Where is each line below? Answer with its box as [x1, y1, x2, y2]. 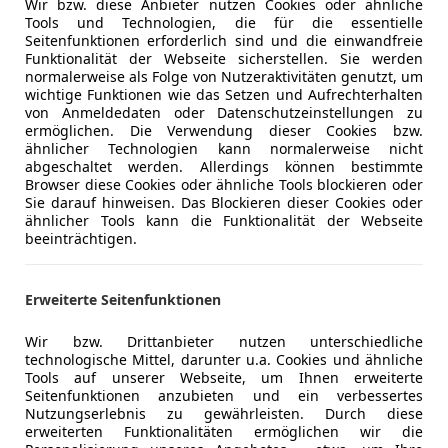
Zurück [235, 238, 289, 261]
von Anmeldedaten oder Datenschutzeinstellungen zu [25, 103, 423, 123]
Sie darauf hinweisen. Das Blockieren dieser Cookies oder [25, 193, 423, 213]
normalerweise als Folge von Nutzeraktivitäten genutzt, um [25, 67, 423, 87]
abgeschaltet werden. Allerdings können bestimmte [25, 157, 423, 177]
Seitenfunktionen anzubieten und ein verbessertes [25, 386, 423, 406]
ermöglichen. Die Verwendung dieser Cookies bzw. [25, 121, 423, 141]
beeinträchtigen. [25, 229, 137, 249]
